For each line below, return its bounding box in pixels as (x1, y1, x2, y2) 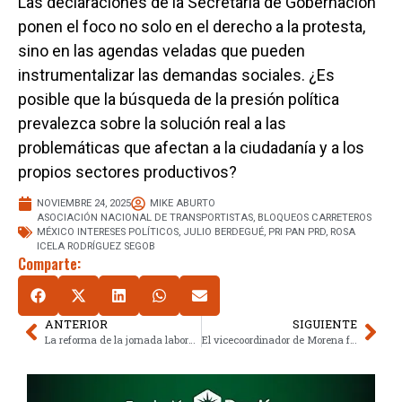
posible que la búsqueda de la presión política (18, 89, 339, 109)
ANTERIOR (45, 317, 108, 332)
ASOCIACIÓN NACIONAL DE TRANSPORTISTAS (37, 212, 253, 224)
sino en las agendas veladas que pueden (18, 40, 305, 60)
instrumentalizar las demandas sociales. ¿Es (18, 65, 335, 84)
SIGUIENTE (293, 317, 357, 332)
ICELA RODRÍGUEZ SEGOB (37, 240, 155, 253)
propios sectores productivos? (18, 162, 237, 181)
